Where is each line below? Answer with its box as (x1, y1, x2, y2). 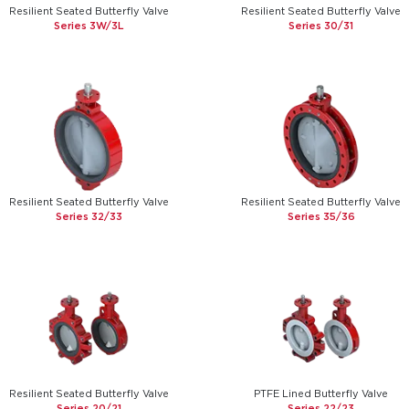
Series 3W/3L (53, 20, 124, 31)
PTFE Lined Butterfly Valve (254, 387, 389, 399)
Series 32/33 (55, 211, 122, 223)
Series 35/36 (287, 211, 355, 223)
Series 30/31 (288, 20, 354, 31)
